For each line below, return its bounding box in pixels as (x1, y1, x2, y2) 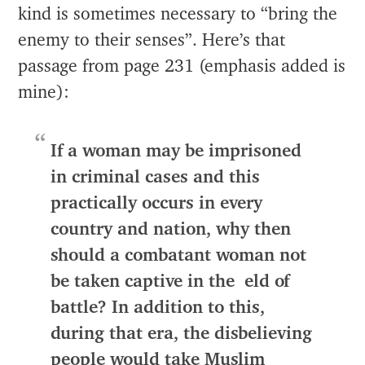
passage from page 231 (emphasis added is (18, 57, 346, 75)
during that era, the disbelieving (51, 324, 313, 342)
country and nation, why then (51, 220, 292, 238)
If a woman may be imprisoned (51, 142, 302, 160)
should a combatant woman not (51, 246, 307, 264)
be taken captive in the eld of (51, 272, 290, 290)
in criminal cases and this (51, 168, 261, 186)
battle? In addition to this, (51, 298, 266, 316)
